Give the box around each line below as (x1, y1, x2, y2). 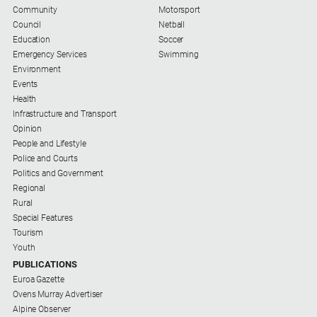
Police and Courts (13, 154, 78, 164)
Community (13, 5, 57, 16)
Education (13, 35, 50, 45)
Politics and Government (13, 168, 104, 179)
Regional (13, 183, 46, 194)
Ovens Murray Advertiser (13, 289, 103, 300)
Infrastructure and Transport (13, 109, 117, 120)
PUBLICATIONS (13, 259, 77, 270)
